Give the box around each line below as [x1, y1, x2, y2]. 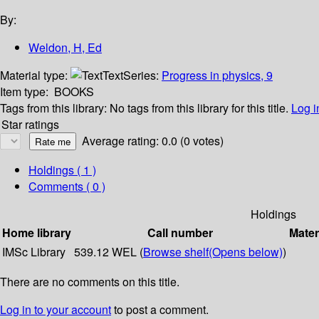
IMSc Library [2, 244, 66, 261]
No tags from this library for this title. [110, 100, 288, 117]
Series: [123, 67, 162, 84]
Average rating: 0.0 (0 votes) [82, 132, 224, 150]
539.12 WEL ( [74, 244, 143, 261]
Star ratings [1, 116, 59, 133]
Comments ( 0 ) [28, 178, 105, 195]
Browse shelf [143, 244, 209, 261]
